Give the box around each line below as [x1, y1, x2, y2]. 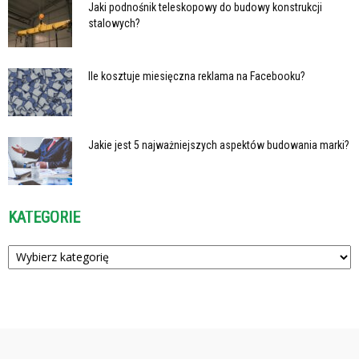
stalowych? [88, 16, 140, 30]
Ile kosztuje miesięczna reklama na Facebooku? [88, 69, 305, 83]
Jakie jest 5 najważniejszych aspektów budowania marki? [88, 138, 349, 151]
